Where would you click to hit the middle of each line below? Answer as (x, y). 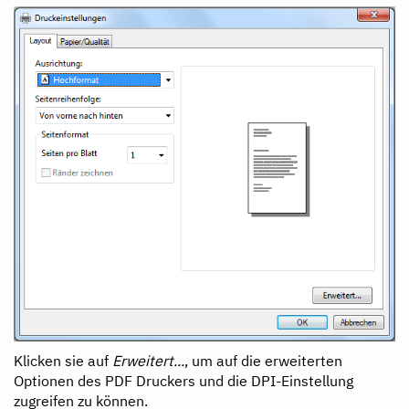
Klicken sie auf (63, 360)
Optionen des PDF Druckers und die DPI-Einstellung (184, 380)
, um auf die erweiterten (263, 360)
